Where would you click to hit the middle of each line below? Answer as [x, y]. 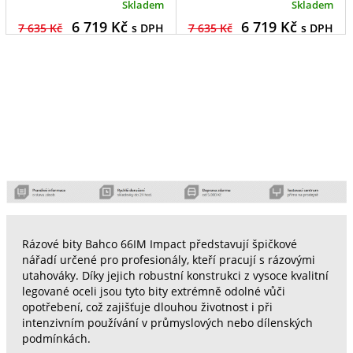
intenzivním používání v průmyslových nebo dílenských [167, 323]
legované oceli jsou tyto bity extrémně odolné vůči [153, 291]
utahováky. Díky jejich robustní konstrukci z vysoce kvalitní [175, 275]
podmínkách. [56, 338]
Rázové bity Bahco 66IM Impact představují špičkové [159, 244]
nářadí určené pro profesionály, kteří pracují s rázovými [168, 260]
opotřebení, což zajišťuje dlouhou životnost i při [147, 307]
